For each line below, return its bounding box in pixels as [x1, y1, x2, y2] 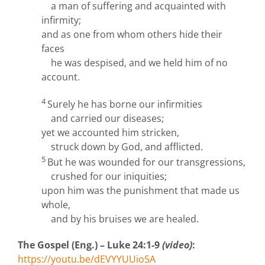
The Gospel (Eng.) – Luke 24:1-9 [18, 238, 162, 252]
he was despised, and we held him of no [51, 56, 228, 69]
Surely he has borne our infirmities [47, 98, 202, 111]
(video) [162, 238, 192, 252]
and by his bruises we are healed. [51, 212, 199, 226]
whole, [41, 198, 70, 212]
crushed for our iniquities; [51, 170, 167, 183]
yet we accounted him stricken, [41, 126, 179, 140]
